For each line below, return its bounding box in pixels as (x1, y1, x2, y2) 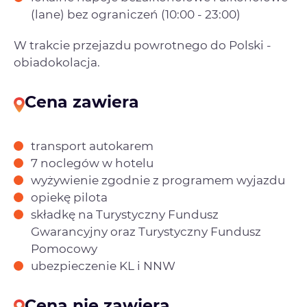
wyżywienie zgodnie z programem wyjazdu (31, 173, 285, 187)
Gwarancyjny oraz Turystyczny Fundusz (31, 224, 261, 238)
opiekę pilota (31, 190, 108, 204)
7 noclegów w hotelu (31, 156, 153, 170)
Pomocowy (31, 241, 97, 256)
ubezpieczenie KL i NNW (31, 258, 175, 273)
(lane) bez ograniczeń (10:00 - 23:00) (31, 8, 241, 22)
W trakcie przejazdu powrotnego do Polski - (14, 38, 271, 53)
